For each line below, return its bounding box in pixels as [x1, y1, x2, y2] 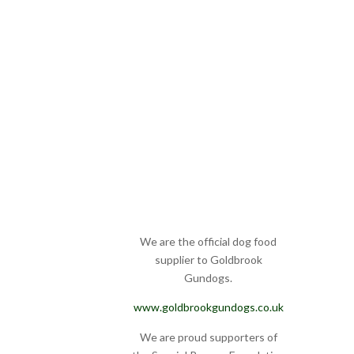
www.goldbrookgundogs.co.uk [133, 300, 284, 314]
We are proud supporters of [139, 330, 277, 345]
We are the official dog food [140, 235, 277, 249]
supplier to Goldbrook [154, 253, 262, 267]
